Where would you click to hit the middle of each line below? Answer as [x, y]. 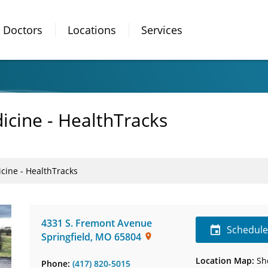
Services [162, 30]
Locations [92, 30]
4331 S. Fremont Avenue [97, 223]
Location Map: [225, 261]
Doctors [23, 30]
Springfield [66, 237]
